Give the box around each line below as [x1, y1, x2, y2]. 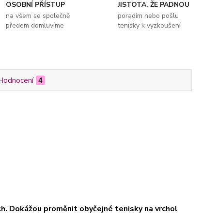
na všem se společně [6, 11, 70, 21]
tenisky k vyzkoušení [117, 21, 181, 31]
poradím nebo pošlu [117, 11, 179, 21]
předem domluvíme [6, 21, 64, 31]
